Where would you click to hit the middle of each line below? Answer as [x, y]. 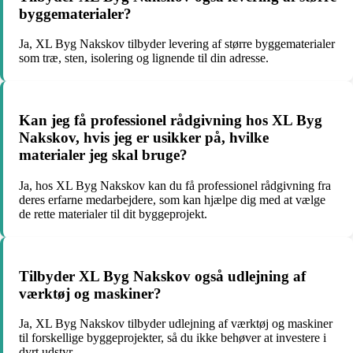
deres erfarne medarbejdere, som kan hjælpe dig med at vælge [172, 199]
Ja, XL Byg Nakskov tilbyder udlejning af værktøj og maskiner [176, 324]
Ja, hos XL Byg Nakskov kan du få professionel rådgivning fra [175, 185]
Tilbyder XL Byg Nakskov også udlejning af [162, 276]
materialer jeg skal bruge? [103, 155]
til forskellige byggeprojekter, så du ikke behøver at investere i [173, 338]
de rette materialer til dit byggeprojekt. [113, 214]
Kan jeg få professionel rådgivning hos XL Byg [171, 121]
